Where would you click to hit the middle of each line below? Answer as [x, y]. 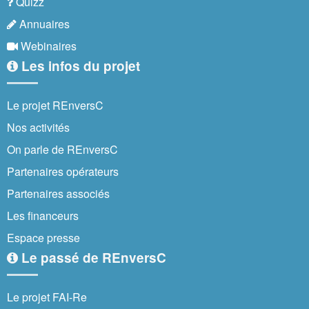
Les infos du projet [79, 66]
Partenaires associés [58, 194]
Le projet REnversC [55, 106]
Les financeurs [43, 216]
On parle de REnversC [62, 150]
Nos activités [38, 128]
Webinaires [47, 46]
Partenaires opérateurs [63, 172]
